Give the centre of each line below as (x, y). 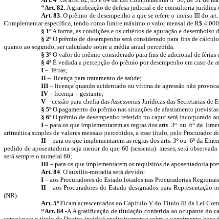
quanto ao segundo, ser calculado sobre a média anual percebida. (89, 47)
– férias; (55, 70)
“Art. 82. (54, 8)
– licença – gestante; (76, 94)
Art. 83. (51, 15)
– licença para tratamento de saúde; (94, 78)
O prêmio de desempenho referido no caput (109, 117)
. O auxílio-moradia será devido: (102, 172)
